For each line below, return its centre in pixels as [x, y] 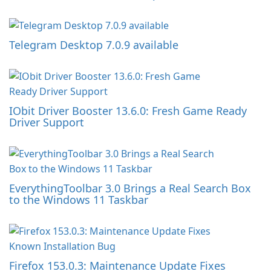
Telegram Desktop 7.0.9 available [94, 45]
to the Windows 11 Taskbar [79, 200]
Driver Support [47, 122]
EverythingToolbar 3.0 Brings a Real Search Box [130, 188]
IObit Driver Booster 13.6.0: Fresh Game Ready [128, 111]
